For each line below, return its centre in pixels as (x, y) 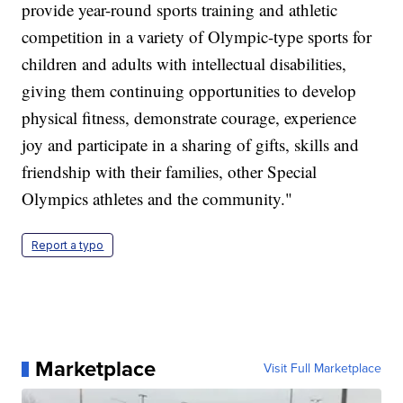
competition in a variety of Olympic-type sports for (197, 37)
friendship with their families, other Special (170, 172)
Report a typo (68, 246)
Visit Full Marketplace (322, 369)
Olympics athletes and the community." (157, 199)
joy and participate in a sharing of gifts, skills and (191, 145)
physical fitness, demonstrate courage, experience (189, 118)
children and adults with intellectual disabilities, (184, 64)
